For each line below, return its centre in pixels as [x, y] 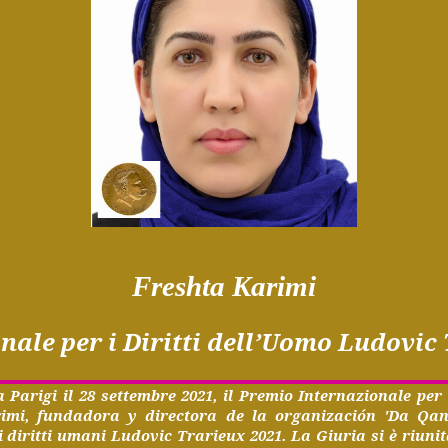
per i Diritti [131, 341]
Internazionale [355, 395]
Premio [265, 395]
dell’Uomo [269, 341]
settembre [138, 395]
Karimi [274, 286]
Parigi [34, 395]
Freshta [178, 286]
